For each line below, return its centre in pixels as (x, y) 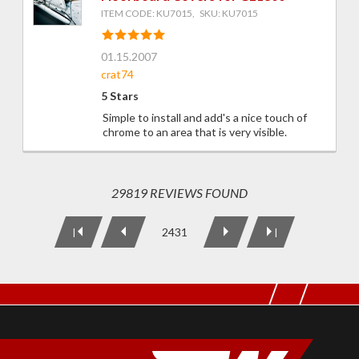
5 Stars (120, 96)
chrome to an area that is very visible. (195, 132)
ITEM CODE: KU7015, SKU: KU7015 (179, 14)
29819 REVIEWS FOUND (179, 193)
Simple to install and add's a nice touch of (205, 118)
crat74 (117, 75)
